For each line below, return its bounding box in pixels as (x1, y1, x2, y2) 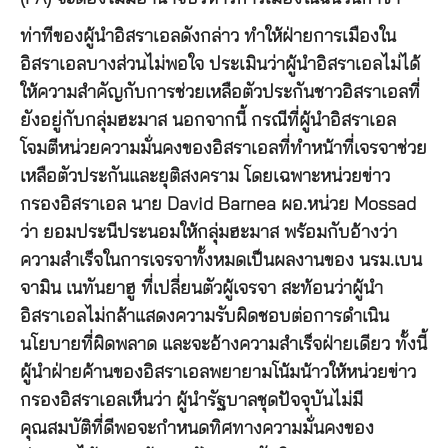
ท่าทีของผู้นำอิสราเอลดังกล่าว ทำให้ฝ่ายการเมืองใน (20, 27, 396, 46)
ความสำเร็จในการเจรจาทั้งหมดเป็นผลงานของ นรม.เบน (20, 251, 422, 270)
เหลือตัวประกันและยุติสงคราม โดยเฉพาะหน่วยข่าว (20, 167, 390, 186)
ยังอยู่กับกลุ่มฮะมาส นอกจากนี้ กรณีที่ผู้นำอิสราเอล (20, 111, 396, 130)
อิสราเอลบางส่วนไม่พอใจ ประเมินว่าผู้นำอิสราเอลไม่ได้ (20, 55, 420, 74)
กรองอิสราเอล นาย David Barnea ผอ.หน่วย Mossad (20, 195, 416, 214)
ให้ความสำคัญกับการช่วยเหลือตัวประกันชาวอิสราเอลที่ (20, 83, 420, 102)
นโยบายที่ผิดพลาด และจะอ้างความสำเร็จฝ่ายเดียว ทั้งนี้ (20, 335, 427, 354)
